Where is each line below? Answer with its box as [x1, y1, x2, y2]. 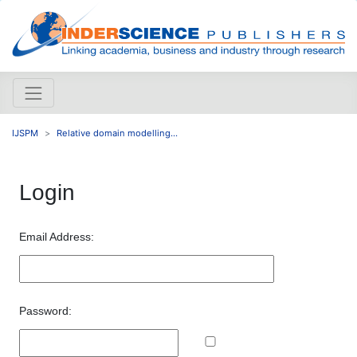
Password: [19, 304, 72, 317]
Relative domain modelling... [57, 127, 178, 139]
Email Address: [19, 229, 94, 243]
